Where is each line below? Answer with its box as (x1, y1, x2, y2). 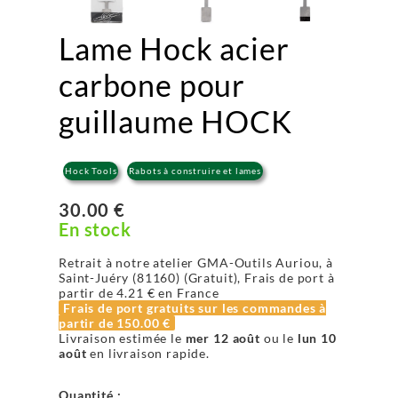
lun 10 (297, 330, 337, 346)
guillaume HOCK (59, 103, 292, 139)
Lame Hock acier (59, 30, 290, 67)
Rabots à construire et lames (129, 165, 261, 176)
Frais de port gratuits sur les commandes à (63, 300, 327, 315)
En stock (59, 219, 131, 240)
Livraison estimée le (59, 330, 186, 346)
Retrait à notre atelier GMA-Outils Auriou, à (59, 255, 333, 270)
